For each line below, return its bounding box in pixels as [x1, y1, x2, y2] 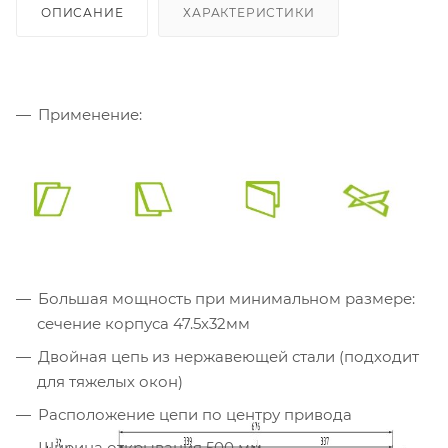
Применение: [38, 105, 142, 125]
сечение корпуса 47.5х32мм [37, 314, 250, 334]
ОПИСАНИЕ [41, 5, 124, 21]
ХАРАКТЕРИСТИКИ [183, 5, 315, 21]
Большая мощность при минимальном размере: [38, 289, 415, 309]
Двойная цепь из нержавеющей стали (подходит [38, 347, 419, 367]
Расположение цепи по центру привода [38, 405, 352, 425]
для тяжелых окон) [37, 372, 183, 392]
